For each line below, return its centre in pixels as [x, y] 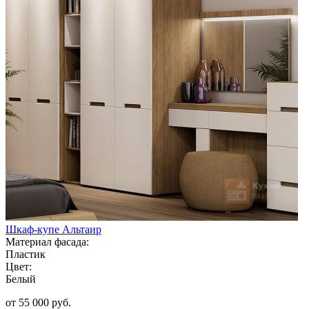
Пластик [26, 254]
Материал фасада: [47, 241]
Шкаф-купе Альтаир [53, 229]
